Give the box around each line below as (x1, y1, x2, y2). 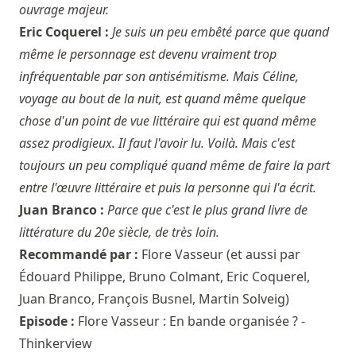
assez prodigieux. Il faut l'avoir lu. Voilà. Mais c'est (19, 134, 295, 153)
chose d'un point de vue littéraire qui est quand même (19, 112, 316, 130)
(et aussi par (223, 246, 300, 264)
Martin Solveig (199, 290, 285, 308)
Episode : (19, 312, 78, 331)
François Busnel (98, 290, 192, 308)
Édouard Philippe (19, 268, 122, 286)
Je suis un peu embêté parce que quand (112, 23, 329, 41)
